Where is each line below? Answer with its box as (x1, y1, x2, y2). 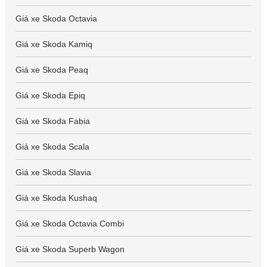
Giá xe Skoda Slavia (15, 167, 91, 177)
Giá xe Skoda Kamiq (15, 39, 92, 49)
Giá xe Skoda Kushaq (15, 193, 97, 203)
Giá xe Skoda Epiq (15, 91, 85, 100)
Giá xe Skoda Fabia (15, 116, 90, 126)
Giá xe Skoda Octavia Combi (15, 219, 124, 228)
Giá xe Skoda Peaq (15, 65, 88, 74)
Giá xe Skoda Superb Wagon (15, 244, 125, 254)
